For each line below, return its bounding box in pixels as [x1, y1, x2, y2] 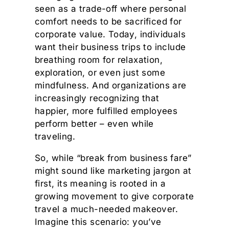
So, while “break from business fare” [35, 153, 192, 163]
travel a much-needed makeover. [35, 204, 178, 214]
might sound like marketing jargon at [35, 166, 192, 176]
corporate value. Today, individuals [35, 29, 186, 39]
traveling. [35, 131, 76, 142]
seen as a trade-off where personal [35, 4, 187, 14]
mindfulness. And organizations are [35, 80, 187, 90]
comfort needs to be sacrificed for [35, 16, 182, 27]
